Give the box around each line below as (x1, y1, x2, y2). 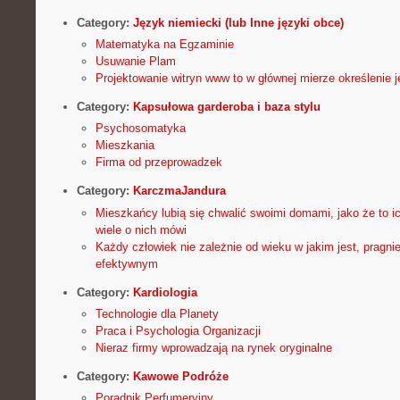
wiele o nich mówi (95, 222, 187, 237)
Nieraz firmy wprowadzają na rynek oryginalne (95, 340, 332, 354)
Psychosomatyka (95, 121, 186, 136)
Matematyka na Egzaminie (95, 37, 234, 52)
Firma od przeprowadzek (95, 155, 222, 170)
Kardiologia (132, 285, 197, 299)
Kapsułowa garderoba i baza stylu (132, 100, 321, 114)
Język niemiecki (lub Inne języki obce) (132, 16, 344, 30)
